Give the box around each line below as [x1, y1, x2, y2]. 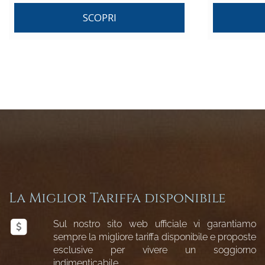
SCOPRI [82, 11, 117, 24]
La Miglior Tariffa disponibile [9, 189, 226, 208]
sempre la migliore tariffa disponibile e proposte [53, 231, 256, 243]
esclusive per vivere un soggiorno [53, 244, 256, 256]
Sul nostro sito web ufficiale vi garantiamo [53, 218, 256, 230]
